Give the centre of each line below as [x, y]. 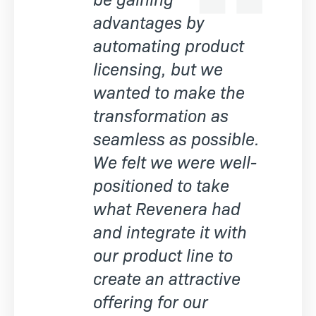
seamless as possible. [176, 138]
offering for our [151, 300]
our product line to [163, 254]
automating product [169, 44]
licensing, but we [158, 68]
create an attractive [167, 277]
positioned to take [161, 184]
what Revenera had [167, 207]
